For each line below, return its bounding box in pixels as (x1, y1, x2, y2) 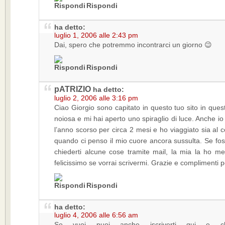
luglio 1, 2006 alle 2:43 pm (54, 31, 138, 39)
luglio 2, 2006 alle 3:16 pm (54, 94, 138, 102)
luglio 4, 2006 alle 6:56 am (54, 211, 138, 219)
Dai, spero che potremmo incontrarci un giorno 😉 (54, 41, 212, 49)
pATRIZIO (54, 85, 91, 93)
